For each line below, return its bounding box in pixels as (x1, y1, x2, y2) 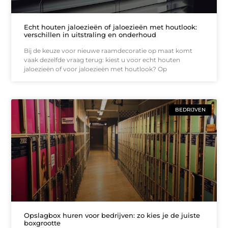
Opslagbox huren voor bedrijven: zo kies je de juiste (24, 211, 201, 220)
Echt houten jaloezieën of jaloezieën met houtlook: (24, 22, 197, 31)
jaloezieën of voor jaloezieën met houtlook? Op (24, 65, 167, 73)
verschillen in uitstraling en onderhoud (24, 30, 157, 39)
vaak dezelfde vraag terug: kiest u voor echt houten (24, 55, 181, 64)
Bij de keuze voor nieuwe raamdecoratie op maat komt (24, 46, 193, 54)
